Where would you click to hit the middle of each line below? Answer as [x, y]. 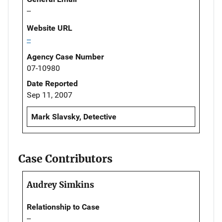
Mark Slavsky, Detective [74, 116]
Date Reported [52, 83]
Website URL [50, 28]
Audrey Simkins [60, 185]
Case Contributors [65, 159]
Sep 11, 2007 [50, 95]
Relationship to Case [63, 207]
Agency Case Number [65, 56]
